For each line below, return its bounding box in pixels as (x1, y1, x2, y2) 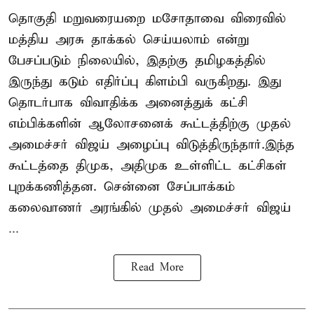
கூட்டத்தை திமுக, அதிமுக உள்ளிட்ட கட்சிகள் (8, 158, 287, 175)
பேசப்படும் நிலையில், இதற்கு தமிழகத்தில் (8, 53, 266, 69)
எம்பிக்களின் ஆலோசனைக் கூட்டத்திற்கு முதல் (8, 116, 291, 132)
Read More (130, 261, 184, 275)
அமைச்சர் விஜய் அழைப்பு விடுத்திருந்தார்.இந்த (8, 137, 294, 153)
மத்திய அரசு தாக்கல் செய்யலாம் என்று (8, 32, 249, 48)
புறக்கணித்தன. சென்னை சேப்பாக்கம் (8, 179, 235, 196)
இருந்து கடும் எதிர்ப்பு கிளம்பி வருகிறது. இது (8, 74, 281, 90)
